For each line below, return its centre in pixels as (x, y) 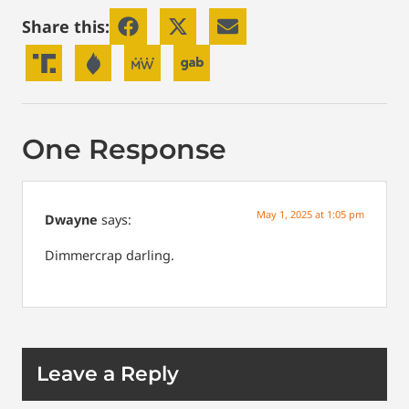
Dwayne (71, 220)
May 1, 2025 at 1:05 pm (310, 215)
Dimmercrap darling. (110, 255)
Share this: (66, 26)
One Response (124, 150)
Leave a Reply (108, 374)
